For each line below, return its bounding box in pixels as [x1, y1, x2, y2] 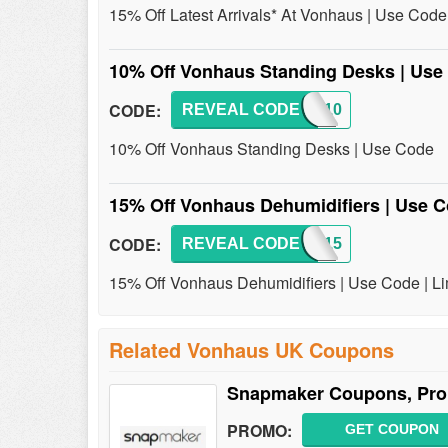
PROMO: [227, 418, 292, 442]
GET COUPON [345, 421, 439, 437]
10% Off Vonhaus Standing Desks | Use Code [109, 137, 434, 160]
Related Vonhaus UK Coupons [109, 335, 394, 364]
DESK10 [278, 101, 342, 118]
